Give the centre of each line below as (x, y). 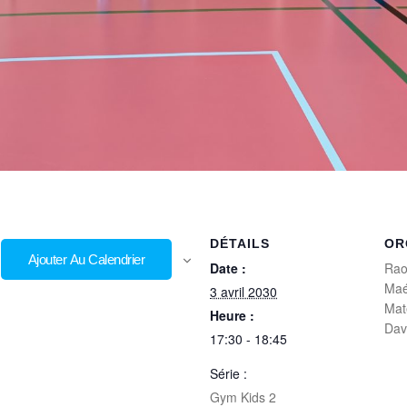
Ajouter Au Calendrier (86, 259)
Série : (229, 373)
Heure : (233, 315)
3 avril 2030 (244, 291)
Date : (228, 268)
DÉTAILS (240, 243)
